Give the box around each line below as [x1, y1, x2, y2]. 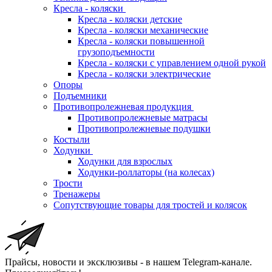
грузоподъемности [78, 47, 155, 58]
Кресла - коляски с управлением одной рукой [78, 58, 266, 69]
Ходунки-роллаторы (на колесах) [78, 167, 214, 178]
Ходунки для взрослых [78, 156, 172, 167]
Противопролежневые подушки [78, 123, 211, 134]
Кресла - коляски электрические [78, 69, 211, 80]
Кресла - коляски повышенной [78, 36, 205, 47]
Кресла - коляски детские [78, 14, 182, 25]
